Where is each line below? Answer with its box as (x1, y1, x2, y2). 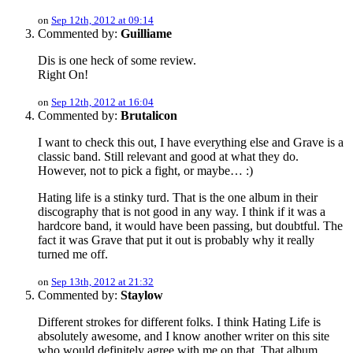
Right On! (38, 68, 88, 82)
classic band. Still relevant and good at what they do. (38, 150, 299, 164)
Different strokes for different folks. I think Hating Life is (38, 315, 321, 329)
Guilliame (121, 27, 172, 41)
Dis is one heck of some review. (38, 54, 196, 68)
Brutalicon (121, 109, 177, 123)
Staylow (121, 288, 163, 303)
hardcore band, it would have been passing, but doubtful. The (38, 219, 343, 233)
